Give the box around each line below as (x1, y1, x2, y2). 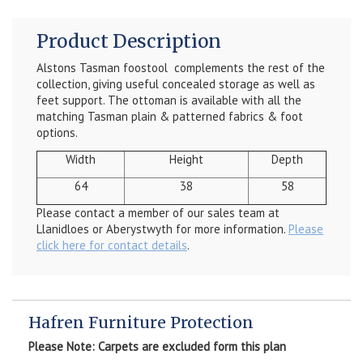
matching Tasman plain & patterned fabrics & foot (36, 108, 303, 124)
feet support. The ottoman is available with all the (36, 92, 301, 108)
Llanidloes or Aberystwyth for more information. (36, 220, 288, 237)
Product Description (36, 29, 221, 53)
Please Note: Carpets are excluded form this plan (28, 338, 286, 354)
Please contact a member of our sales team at (36, 204, 280, 220)
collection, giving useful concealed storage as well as (36, 75, 315, 92)
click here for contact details (36, 237, 187, 253)
